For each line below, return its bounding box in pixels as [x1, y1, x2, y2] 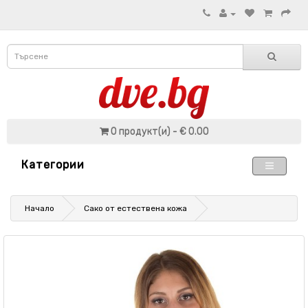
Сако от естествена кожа [84, 203, 187, 213]
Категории [21, 158, 85, 171]
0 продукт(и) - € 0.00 [110, 126, 209, 137]
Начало [25, 203, 54, 213]
